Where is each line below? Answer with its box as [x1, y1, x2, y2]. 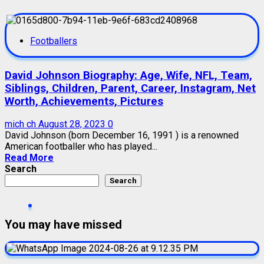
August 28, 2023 [38, 118, 108, 130]
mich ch [5, 118, 38, 130]
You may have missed [5, 217, 122, 232]
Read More [5, 152, 54, 164]
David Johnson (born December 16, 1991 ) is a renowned [5, 130, 239, 141]
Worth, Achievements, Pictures [5, 94, 163, 108]
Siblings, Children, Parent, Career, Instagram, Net [5, 81, 256, 95]
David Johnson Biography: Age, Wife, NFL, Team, [5, 68, 252, 82]
